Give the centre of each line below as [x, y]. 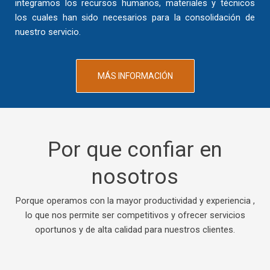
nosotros [135, 177]
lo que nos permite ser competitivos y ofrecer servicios [135, 215]
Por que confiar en [135, 150]
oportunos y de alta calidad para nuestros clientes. [135, 230]
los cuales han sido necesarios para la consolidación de [135, 18]
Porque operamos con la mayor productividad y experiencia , [135, 201]
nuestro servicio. [48, 32]
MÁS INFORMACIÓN [135, 76]
